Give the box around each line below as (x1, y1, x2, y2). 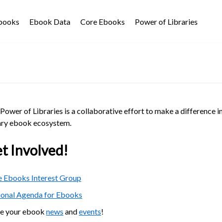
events (79, 207, 101, 216)
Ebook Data (29, 16, 70, 26)
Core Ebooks (80, 16, 125, 26)
